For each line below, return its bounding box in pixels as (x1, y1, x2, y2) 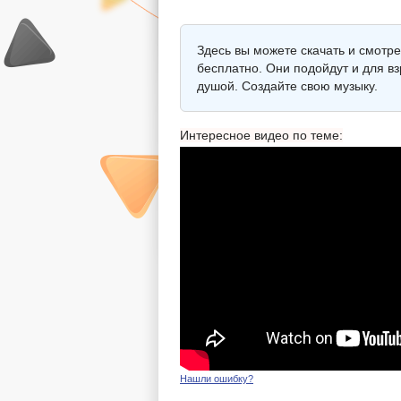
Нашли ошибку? (180, 372, 253, 384)
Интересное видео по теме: (180, 127, 343, 142)
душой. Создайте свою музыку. (197, 78, 378, 93)
